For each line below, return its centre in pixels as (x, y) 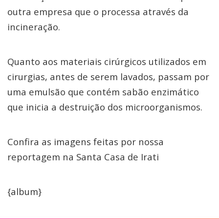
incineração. (34, 27)
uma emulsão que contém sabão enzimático (103, 92)
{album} (24, 191)
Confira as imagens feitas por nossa (86, 142)
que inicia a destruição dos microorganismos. (105, 107)
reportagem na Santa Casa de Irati (83, 157)
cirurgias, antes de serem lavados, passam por (108, 77)
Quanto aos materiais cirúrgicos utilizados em (107, 61)
